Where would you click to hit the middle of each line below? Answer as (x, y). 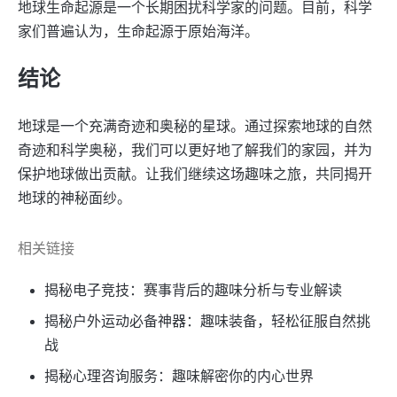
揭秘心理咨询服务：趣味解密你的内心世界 (179, 377)
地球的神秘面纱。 (74, 198)
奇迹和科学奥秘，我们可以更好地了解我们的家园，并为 (195, 151)
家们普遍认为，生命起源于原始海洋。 (138, 32)
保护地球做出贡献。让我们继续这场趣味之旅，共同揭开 (195, 175)
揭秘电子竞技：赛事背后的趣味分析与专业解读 (193, 291)
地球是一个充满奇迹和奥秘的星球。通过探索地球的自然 (195, 127)
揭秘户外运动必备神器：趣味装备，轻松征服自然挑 (207, 322)
